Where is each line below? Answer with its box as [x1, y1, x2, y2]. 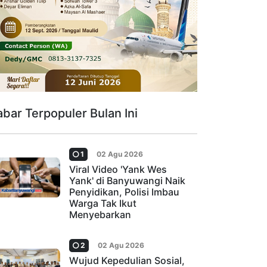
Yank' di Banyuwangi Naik [69, 175, 185, 187]
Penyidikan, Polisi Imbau [69, 186, 179, 198]
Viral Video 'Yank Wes [69, 163, 167, 176]
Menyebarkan [69, 209, 131, 221]
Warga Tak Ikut [69, 197, 136, 210]
